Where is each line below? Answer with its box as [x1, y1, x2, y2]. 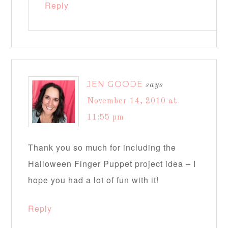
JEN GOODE [87, 79, 144, 90]
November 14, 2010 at [87, 97, 178, 106]
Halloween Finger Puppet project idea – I [28, 158, 196, 170]
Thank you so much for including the [28, 141, 177, 154]
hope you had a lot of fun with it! [28, 174, 159, 186]
